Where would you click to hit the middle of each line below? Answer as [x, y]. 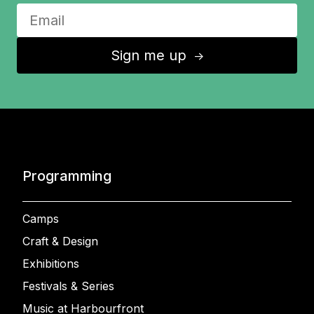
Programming [67, 176]
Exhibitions [51, 264]
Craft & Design [60, 241]
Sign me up [151, 55]
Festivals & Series [68, 286]
